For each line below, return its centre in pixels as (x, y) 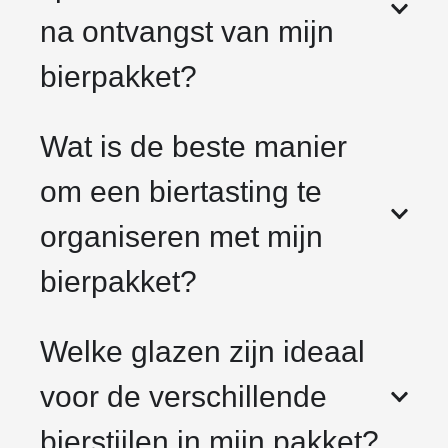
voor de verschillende (183, 397)
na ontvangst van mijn (187, 32)
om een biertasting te (181, 192)
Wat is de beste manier (193, 147)
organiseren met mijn (181, 237)
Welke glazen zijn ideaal (202, 352)
